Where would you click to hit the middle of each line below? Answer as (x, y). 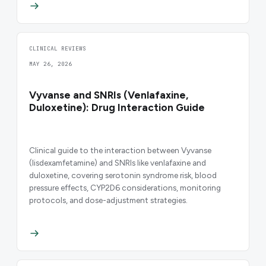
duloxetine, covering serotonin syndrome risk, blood (123, 175)
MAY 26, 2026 (50, 64)
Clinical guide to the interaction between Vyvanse (120, 150)
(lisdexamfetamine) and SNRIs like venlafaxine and (118, 162)
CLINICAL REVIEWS (58, 48)
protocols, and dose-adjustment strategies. (108, 200)
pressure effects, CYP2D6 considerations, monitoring (125, 187)
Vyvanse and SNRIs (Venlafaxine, (109, 95)
